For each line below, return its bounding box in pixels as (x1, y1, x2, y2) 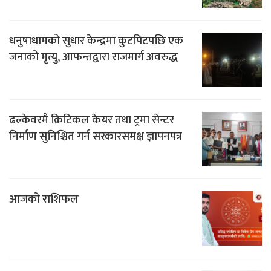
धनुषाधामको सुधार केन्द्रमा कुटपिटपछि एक (9, 31, 183, 50)
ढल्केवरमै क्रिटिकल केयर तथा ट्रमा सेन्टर (9, 110, 174, 129)
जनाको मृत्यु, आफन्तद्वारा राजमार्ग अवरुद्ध (9, 47, 178, 67)
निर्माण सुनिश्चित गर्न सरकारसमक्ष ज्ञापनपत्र (9, 126, 182, 146)
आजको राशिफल (9, 189, 79, 209)
